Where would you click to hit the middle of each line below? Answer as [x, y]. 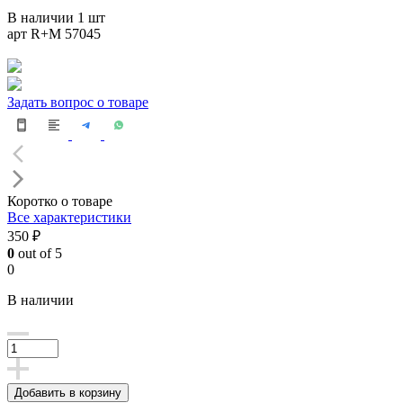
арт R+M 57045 [54, 33]
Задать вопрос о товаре [78, 102]
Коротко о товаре [60, 201]
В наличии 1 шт [56, 17]
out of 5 [38, 253]
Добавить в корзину [68, 392]
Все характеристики [69, 217]
